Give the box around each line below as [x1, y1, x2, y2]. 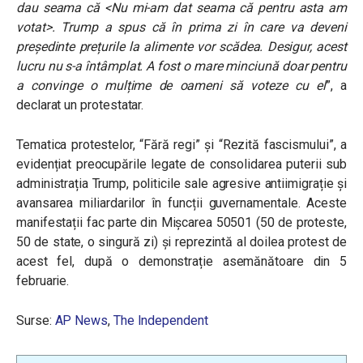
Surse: [16, 313, 55, 328]
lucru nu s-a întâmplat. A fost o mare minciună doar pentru [16, 58, 347, 74]
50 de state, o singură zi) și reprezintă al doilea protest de [16, 234, 347, 250]
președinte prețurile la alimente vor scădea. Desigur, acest [16, 39, 347, 54]
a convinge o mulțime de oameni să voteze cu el [16, 78, 326, 93]
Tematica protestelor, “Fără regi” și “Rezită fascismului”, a [16, 137, 347, 152]
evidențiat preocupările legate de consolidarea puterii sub [16, 156, 347, 172]
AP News [54, 313, 108, 328]
